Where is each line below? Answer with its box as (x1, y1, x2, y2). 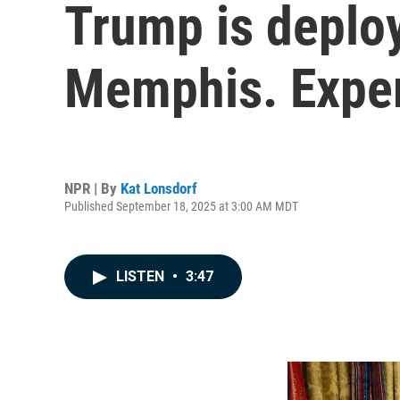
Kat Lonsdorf (121, 179, 197, 197)
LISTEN (116, 268, 168, 285)
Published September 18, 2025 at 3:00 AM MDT (64, 198, 298, 213)
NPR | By (64, 179, 121, 197)
